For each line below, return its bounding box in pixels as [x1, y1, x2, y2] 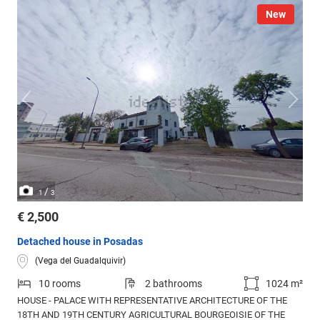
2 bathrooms [144, 277, 202, 289]
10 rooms [39, 277, 81, 289]
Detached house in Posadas [17, 235, 143, 247]
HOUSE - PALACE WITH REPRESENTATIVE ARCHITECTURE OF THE [17, 294, 287, 306]
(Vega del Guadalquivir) [35, 256, 126, 266]
